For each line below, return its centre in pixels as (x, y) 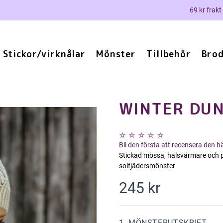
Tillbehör (169, 54)
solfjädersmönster (147, 166)
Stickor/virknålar (44, 54)
